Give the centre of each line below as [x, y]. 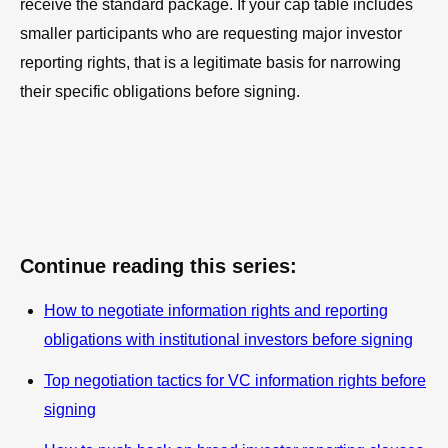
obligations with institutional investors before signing [228, 339]
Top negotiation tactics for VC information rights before [235, 380]
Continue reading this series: [158, 265]
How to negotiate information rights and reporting [216, 310]
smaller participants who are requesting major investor [211, 33]
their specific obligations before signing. [160, 91]
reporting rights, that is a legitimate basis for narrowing [210, 62]
